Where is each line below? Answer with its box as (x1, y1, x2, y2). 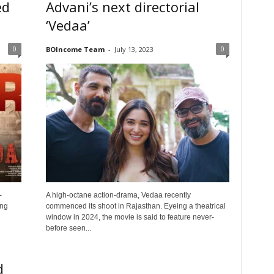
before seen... (45, 224, 91, 232)
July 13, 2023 (114, 45, 154, 54)
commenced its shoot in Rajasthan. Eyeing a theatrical (45, 202, 226, 210)
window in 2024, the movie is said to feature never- (45, 213, 214, 221)
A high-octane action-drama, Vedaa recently (45, 191, 191, 199)
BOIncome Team (45, 45, 105, 54)
